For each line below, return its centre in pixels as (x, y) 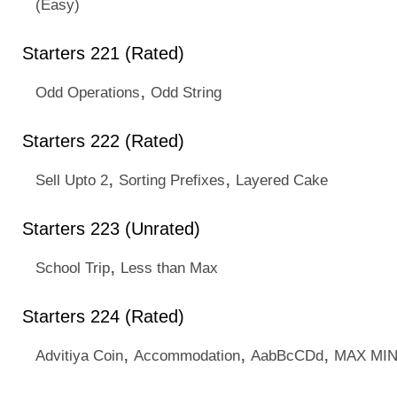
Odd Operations (88, 92)
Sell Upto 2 (72, 180)
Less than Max (169, 268)
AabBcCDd (287, 355)
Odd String (186, 92)
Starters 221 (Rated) (103, 53)
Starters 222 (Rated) (103, 141)
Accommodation (187, 355)
